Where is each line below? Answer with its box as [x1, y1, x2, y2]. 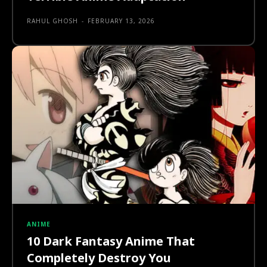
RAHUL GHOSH [27, 16, 78, 25]
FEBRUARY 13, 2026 [88, 16, 155, 25]
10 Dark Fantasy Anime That [27, 233, 195, 250]
